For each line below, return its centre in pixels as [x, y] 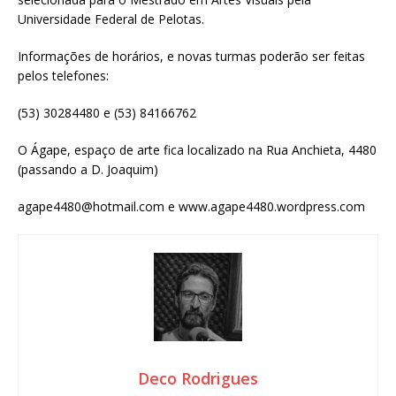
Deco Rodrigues [198, 379]
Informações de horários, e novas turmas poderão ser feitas [191, 57]
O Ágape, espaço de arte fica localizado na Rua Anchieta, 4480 [197, 150]
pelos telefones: [63, 76]
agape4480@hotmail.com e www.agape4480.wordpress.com [191, 207]
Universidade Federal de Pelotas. [111, 19]
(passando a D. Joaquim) [88, 170]
